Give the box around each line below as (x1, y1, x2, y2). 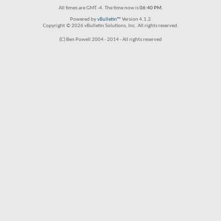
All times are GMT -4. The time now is (58, 5, 140, 11)
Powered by (70, 17, 97, 22)
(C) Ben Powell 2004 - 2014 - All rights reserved (59, 37, 162, 42)
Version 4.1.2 (121, 17, 151, 22)
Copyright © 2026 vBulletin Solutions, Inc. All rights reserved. (42, 23, 179, 29)
